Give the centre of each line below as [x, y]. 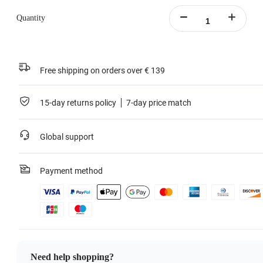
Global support [67, 137]
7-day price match [159, 103]
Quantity [31, 18]
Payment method [71, 171]
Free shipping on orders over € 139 [102, 71]
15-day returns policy [78, 103]
